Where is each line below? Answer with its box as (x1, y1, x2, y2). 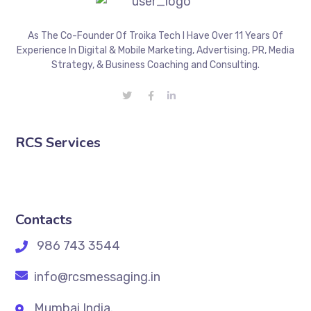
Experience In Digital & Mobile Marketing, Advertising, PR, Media (17, 44, 294, 56)
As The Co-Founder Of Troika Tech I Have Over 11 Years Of (28, 30, 283, 42)
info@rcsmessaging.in (31, 269, 161, 285)
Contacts (15, 210, 73, 229)
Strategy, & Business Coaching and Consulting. (51, 59, 260, 71)
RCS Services (15, 133, 101, 152)
